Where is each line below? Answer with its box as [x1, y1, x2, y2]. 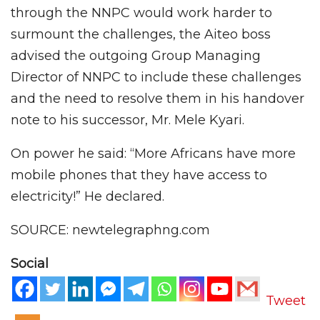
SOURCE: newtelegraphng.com [11, 222, 210, 239]
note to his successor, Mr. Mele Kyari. [11, 112, 244, 129]
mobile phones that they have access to [11, 167, 267, 184]
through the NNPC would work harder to [11, 5, 272, 21]
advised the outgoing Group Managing [11, 48, 261, 64]
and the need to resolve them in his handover [11, 91, 304, 107]
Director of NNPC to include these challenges [11, 69, 301, 86]
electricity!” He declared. [11, 189, 164, 205]
